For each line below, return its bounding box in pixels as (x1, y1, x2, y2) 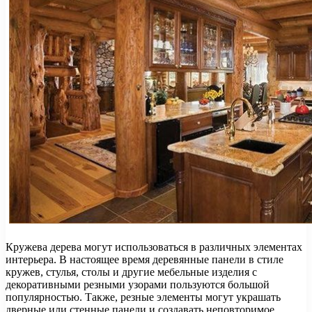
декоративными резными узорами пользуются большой (6, 278, 270, 290)
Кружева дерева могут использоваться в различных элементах (6, 240, 302, 253)
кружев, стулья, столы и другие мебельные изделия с (6, 265, 257, 278)
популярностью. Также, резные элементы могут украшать (6, 290, 281, 303)
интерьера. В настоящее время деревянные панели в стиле (6, 253, 283, 265)
